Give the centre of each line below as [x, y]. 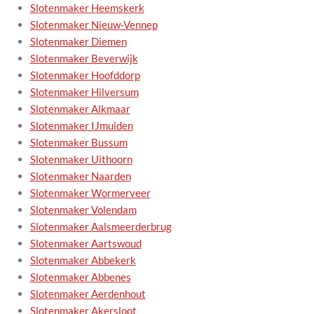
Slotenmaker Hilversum [84, 91]
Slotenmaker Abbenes [80, 277]
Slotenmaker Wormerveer [90, 192]
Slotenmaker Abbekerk [83, 260]
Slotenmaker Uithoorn [81, 159]
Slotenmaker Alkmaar [80, 108]
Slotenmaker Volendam [83, 209]
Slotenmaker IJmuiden [81, 125]
